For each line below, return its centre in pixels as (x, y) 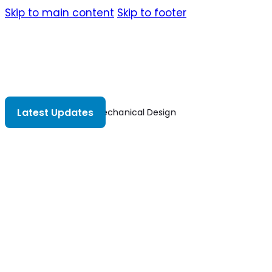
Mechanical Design (133, 112)
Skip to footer (152, 13)
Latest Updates (55, 113)
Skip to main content (59, 13)
